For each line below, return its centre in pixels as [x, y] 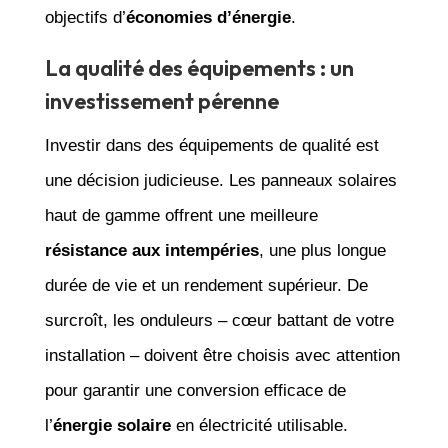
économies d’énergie [208, 17]
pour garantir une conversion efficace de [195, 390]
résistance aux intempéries [151, 250]
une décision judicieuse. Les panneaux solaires [220, 180]
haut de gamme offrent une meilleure [181, 215]
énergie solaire [111, 425]
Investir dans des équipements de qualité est [211, 145]
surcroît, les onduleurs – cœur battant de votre [219, 320]
